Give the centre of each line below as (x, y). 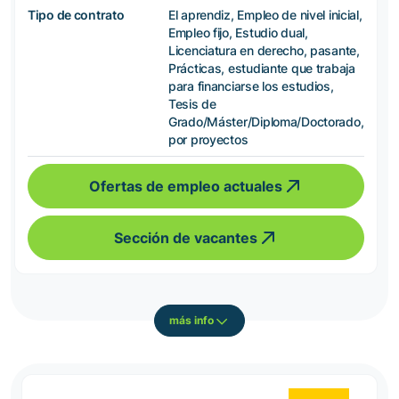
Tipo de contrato (76, 14)
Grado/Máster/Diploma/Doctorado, (266, 121)
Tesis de (192, 103)
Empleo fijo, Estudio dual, (238, 32)
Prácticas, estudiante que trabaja (262, 68)
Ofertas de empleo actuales (185, 186)
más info (191, 321)
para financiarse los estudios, (251, 85)
